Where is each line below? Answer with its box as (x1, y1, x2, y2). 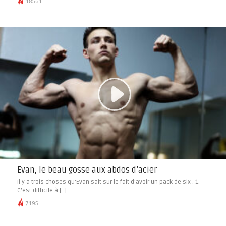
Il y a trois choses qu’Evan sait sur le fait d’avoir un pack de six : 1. (17, 178, 200, 186)
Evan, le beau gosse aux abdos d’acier (17, 164, 157, 175)
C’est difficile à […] (17, 186, 67, 194)
